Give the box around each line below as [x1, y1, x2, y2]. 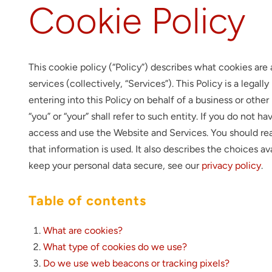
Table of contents [29, 192, 147, 209]
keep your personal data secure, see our [29, 160, 202, 171]
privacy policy [202, 160, 262, 171]
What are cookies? [43, 225, 123, 236]
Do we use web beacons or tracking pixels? [43, 257, 230, 269]
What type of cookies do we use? [43, 241, 188, 253]
